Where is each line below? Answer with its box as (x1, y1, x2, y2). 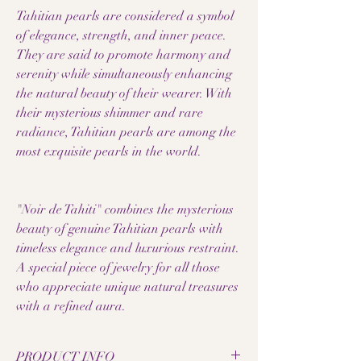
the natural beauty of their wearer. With (16, 85, 232, 102)
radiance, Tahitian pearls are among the (16, 124, 236, 140)
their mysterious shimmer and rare (16, 105, 203, 121)
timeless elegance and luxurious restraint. (16, 240, 239, 256)
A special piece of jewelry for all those (16, 259, 220, 276)
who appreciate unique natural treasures (16, 279, 239, 295)
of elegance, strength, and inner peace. (16, 27, 226, 44)
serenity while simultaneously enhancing (16, 66, 232, 82)
